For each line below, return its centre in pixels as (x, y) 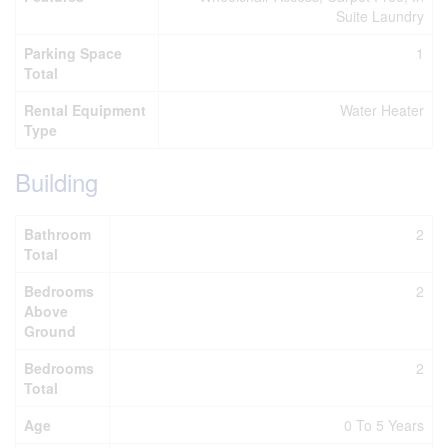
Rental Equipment (85, 110)
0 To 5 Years (384, 425)
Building (56, 181)
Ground (50, 331)
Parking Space (73, 53)
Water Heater (382, 110)
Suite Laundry (380, 16)
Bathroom (57, 234)
